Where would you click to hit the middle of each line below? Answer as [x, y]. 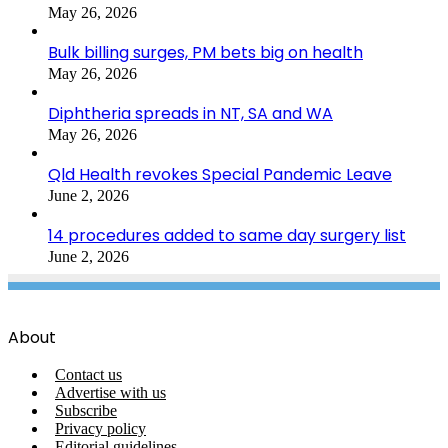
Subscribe [86, 410]
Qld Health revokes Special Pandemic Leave [220, 174]
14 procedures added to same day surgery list [227, 235]
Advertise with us [110, 392]
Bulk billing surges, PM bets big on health [205, 52]
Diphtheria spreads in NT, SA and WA [190, 113]
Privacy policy [100, 428]
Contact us [88, 374]
